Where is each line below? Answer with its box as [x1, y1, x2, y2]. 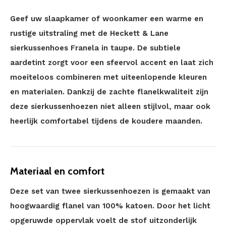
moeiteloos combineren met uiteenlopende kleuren [10, 73, 207, 82]
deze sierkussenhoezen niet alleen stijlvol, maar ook [10, 102, 210, 111]
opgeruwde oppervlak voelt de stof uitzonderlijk [10, 216, 197, 225]
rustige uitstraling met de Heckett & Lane [10, 29, 168, 38]
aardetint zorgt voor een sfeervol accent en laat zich [10, 58, 213, 67]
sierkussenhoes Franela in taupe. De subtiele [10, 43, 181, 52]
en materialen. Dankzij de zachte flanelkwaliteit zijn [10, 87, 208, 96]
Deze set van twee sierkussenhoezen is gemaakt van [10, 187, 210, 196]
